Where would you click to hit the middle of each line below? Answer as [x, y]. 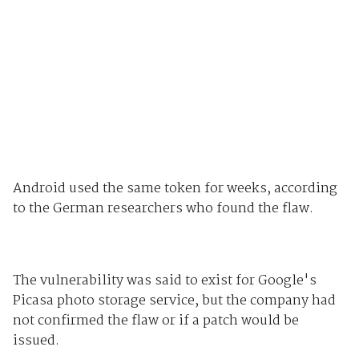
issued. [36, 341]
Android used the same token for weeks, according [175, 189]
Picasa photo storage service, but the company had [174, 301]
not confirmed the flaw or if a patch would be [155, 321]
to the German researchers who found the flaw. [163, 209]
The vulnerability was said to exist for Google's [164, 281]
